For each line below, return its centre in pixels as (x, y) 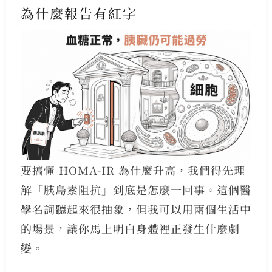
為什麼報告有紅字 (79, 13)
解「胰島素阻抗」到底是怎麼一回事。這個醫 (136, 190)
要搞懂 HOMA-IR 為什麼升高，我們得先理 (133, 170)
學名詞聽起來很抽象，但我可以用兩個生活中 (136, 209)
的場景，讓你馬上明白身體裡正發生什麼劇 (130, 229)
